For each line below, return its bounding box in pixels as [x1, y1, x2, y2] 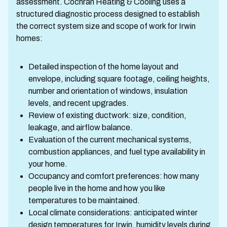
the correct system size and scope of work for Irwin [16, 22, 196, 30]
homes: [16, 34, 43, 43]
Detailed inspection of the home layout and [28, 62, 178, 71]
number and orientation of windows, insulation [28, 87, 187, 95]
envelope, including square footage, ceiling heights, [28, 74, 210, 83]
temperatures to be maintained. [28, 196, 140, 205]
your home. [28, 160, 67, 168]
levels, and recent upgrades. [28, 99, 129, 107]
